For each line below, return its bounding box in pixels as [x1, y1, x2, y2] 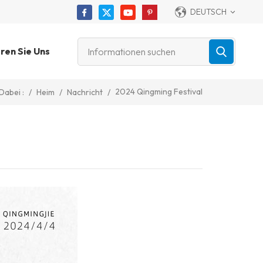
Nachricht [66, 86, 103, 97]
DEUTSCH [190, 6, 227, 17]
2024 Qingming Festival [114, 86, 203, 97]
